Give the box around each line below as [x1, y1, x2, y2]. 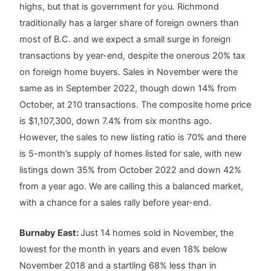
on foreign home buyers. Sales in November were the [19, 66, 238, 77]
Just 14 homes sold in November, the [80, 227, 234, 238]
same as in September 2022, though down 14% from [19, 82, 237, 94]
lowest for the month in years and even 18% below [19, 243, 228, 255]
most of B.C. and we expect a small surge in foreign [19, 33, 232, 45]
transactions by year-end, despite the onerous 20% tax [19, 50, 246, 61]
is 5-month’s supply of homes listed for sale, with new [19, 148, 243, 159]
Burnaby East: [19, 227, 81, 238]
